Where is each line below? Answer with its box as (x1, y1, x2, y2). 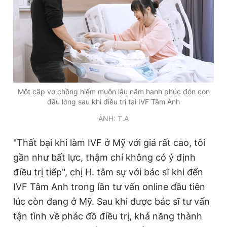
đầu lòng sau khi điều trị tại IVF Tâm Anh (47, 97, 180, 106)
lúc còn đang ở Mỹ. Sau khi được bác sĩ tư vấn (13, 196, 210, 207)
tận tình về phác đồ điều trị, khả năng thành (13, 210, 202, 221)
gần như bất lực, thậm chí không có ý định (13, 152, 196, 163)
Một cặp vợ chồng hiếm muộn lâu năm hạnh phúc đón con (17, 87, 210, 96)
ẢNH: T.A (98, 113, 129, 123)
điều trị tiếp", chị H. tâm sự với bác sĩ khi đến (13, 166, 203, 177)
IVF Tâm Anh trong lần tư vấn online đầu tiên (13, 181, 205, 192)
